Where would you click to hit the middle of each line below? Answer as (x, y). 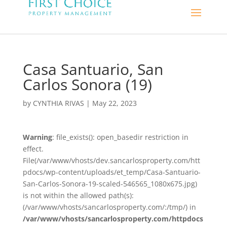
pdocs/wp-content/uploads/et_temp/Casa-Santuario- (111, 172)
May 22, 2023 (114, 103)
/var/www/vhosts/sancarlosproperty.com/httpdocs (113, 219)
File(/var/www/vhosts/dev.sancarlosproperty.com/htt (111, 160)
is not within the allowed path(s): (78, 195)
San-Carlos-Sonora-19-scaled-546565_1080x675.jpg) (110, 184)
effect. (33, 149)
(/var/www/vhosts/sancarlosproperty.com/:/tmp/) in (109, 207)
